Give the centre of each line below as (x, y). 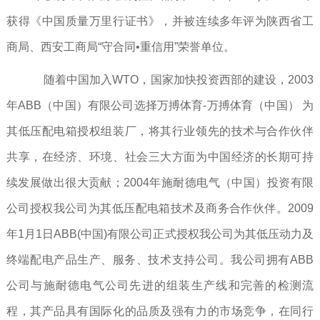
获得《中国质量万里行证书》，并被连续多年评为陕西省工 (160, 21)
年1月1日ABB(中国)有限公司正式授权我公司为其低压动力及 (160, 234)
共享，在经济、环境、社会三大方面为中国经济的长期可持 (160, 157)
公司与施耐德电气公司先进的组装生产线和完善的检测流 (160, 286)
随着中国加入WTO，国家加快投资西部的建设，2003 (171, 80)
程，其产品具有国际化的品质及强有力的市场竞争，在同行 (160, 311)
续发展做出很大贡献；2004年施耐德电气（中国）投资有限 (160, 183)
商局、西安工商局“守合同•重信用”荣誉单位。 (122, 47)
